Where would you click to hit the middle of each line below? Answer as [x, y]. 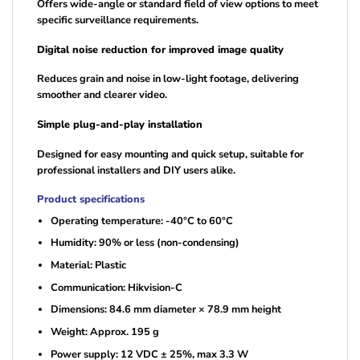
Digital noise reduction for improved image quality [160, 49]
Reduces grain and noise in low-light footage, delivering [168, 79]
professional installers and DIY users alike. [136, 170]
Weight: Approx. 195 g [104, 331]
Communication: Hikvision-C [116, 287]
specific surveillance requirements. [118, 20]
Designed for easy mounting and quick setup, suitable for [170, 154]
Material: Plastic [88, 265]
